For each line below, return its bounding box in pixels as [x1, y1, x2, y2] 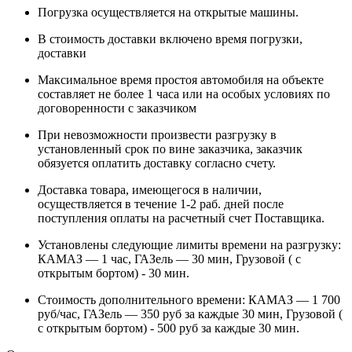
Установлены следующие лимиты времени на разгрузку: [38, 237, 341, 251]
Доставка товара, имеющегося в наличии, [38, 182, 262, 196]
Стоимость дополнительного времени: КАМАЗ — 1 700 [38, 292, 340, 306]
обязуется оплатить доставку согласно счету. [38, 156, 276, 170]
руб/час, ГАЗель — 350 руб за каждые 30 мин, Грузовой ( [38, 306, 343, 321]
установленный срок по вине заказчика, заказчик [38, 141, 302, 156]
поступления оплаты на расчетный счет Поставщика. [38, 211, 324, 225]
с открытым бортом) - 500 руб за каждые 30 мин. [38, 321, 299, 335]
